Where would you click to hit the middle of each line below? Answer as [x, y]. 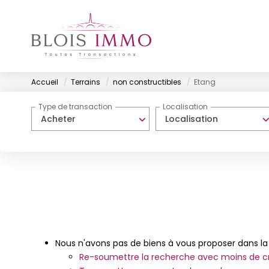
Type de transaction [75, 107]
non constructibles [147, 82]
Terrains [86, 82]
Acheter [58, 119]
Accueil [45, 82]
